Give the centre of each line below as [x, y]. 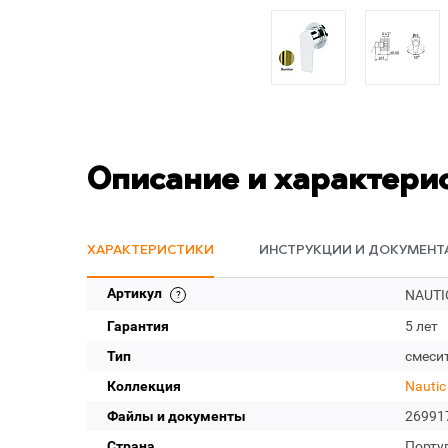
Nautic [425, 386]
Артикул [136, 293]
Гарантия [138, 326]
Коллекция [144, 386]
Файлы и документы [176, 416]
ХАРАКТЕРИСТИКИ [150, 250]
